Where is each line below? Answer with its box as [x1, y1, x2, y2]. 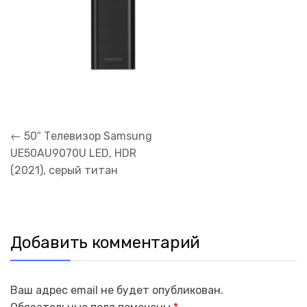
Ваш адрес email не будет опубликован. [10, 283, 223, 297]
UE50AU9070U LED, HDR [10, 147, 136, 160]
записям [10, 156, 55, 170]
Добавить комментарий [10, 232, 201, 252]
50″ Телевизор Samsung [21, 130, 152, 143]
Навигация [10, 122, 67, 136]
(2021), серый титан [10, 164, 118, 177]
